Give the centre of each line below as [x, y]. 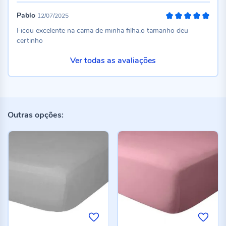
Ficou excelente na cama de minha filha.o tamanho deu [102, 31]
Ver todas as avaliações [113, 61]
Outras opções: [36, 115]
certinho [30, 41]
